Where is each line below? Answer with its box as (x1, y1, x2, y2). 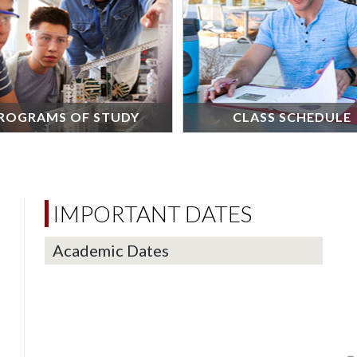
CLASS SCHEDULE (232, 109, 351, 125)
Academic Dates (52, 240, 169, 260)
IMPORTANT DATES (52, 199, 252, 227)
